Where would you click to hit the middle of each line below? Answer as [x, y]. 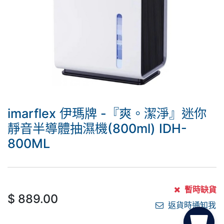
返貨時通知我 [191, 205]
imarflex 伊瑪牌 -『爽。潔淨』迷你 [107, 113]
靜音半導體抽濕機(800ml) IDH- [97, 128]
